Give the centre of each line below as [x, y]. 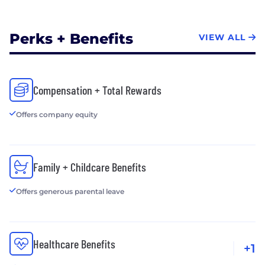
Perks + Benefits [71, 38]
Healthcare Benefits [74, 243]
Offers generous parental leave [70, 191]
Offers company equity [57, 114]
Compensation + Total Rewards [97, 90]
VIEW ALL [222, 38]
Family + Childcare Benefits [90, 167]
